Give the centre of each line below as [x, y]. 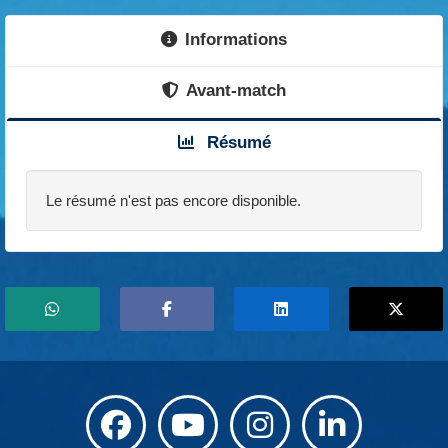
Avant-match [236, 89]
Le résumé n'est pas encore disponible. [173, 200]
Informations [236, 38]
